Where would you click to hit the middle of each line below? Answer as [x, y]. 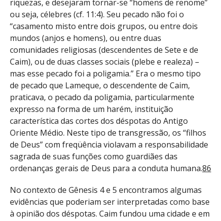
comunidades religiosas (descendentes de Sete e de [104, 50]
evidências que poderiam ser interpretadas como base [110, 202]
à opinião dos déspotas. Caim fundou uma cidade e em [110, 214]
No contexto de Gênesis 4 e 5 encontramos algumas [106, 190]
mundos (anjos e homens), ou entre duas [86, 38]
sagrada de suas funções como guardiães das [94, 156]
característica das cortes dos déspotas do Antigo [99, 121]
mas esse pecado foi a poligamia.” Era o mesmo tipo [105, 73]
